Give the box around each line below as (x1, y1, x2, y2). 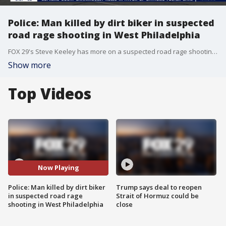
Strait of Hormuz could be (116, 191, 199, 200)
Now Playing (37, 163, 79, 173)
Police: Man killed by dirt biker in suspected (8, 17, 214, 29)
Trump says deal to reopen (116, 182, 202, 192)
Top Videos (8, 83, 91, 104)
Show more (8, 60, 51, 71)
